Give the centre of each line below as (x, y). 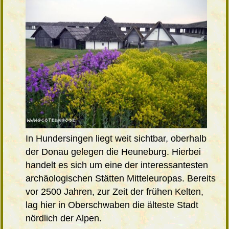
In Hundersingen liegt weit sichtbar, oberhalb (116, 138)
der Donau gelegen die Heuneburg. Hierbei (113, 152)
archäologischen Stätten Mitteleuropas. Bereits (121, 178)
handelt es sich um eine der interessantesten (117, 165)
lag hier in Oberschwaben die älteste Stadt (112, 205)
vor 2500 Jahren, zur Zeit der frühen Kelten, (115, 191)
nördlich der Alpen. (64, 218)
